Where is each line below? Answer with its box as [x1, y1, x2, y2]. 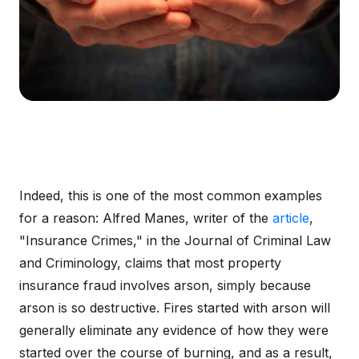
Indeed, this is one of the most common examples [19, 188, 322, 204]
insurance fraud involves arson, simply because [19, 277, 311, 293]
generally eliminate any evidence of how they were [19, 322, 329, 338]
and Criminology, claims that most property [19, 255, 281, 271]
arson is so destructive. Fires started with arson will [19, 300, 330, 316]
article [272, 210, 309, 226]
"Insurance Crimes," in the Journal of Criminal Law [19, 232, 331, 248]
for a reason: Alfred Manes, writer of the [19, 210, 272, 226]
